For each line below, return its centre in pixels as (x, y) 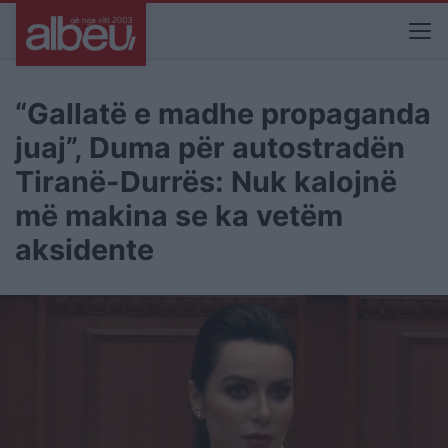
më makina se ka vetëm (179, 215)
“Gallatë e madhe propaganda (223, 113)
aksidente (84, 249)
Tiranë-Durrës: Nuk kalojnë (206, 181)
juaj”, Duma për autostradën (210, 147)
